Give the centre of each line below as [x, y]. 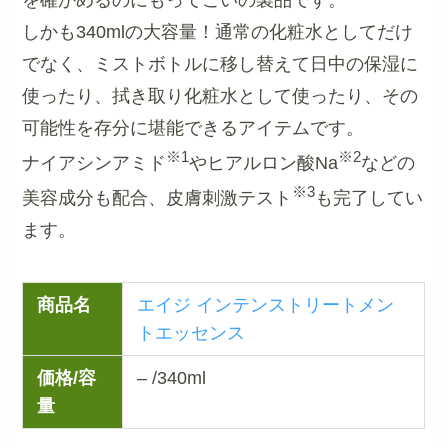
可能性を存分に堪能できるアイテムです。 [193, 127]
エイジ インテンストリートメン [265, 304]
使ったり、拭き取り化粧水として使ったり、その [220, 95]
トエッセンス [190, 332]
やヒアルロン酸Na [264, 162]
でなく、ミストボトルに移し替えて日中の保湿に [220, 63]
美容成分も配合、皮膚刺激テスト [157, 197]
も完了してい [369, 197]
